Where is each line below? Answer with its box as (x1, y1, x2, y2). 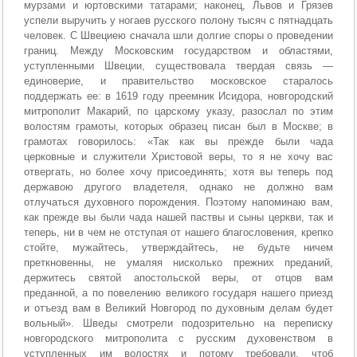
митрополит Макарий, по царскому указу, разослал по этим (24, 105, 333, 118)
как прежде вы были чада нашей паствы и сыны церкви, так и (24, 211, 333, 224)
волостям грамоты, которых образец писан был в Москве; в (24, 120, 333, 133)
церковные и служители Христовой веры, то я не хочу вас (24, 151, 333, 163)
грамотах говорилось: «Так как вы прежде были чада (24, 135, 333, 148)
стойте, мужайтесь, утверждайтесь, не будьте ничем (24, 241, 333, 254)
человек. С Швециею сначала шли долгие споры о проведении (24, 29, 333, 42)
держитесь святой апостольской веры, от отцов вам (24, 272, 333, 284)
